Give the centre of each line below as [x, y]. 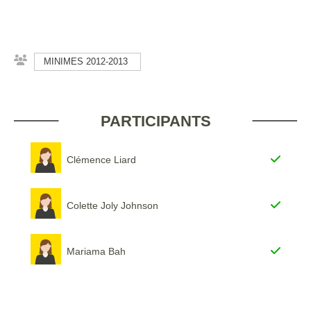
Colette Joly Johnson [112, 205]
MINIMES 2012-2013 [86, 61]
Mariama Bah [96, 251]
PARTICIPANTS [155, 121]
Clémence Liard [101, 160]
